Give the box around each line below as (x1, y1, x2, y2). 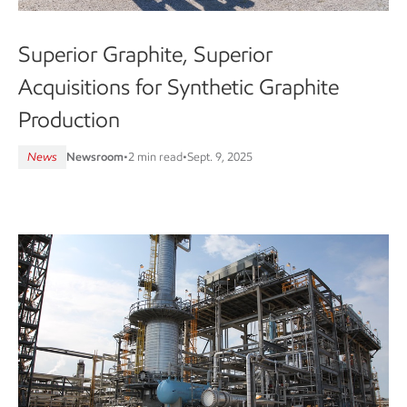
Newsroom (66, 149, 124, 164)
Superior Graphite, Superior (18, 40, 273, 67)
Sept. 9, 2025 (187, 149, 253, 164)
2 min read (128, 149, 183, 164)
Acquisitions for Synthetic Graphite (18, 73, 339, 100)
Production (18, 105, 120, 133)
